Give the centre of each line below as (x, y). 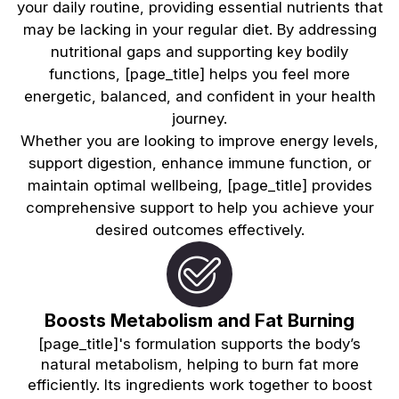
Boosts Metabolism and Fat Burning (199, 320)
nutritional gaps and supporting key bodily (199, 51)
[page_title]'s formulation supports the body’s (199, 343)
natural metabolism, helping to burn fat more (199, 364)
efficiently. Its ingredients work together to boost (199, 384)
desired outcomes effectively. (199, 229)
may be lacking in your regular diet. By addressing (199, 29)
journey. (199, 118)
